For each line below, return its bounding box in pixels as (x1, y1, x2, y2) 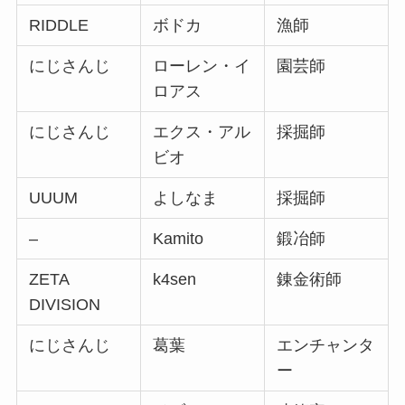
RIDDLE (29, 15, 89, 34)
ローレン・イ (153, 56, 251, 75)
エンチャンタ (277, 335, 375, 354)
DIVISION (29, 295, 101, 314)
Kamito (153, 229, 204, 248)
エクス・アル (153, 122, 251, 141)
